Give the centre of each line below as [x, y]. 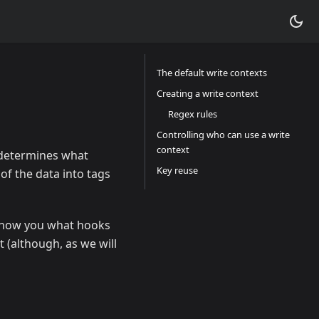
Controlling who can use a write [223, 135]
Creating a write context [208, 93]
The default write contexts [212, 73]
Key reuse [177, 170]
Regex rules [193, 114]
